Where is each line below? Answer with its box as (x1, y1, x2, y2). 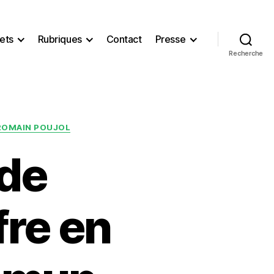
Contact (106, 32, 142, 45)
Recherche (229, 50, 264, 58)
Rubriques (37, 32, 82, 45)
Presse (155, 32, 186, 45)
